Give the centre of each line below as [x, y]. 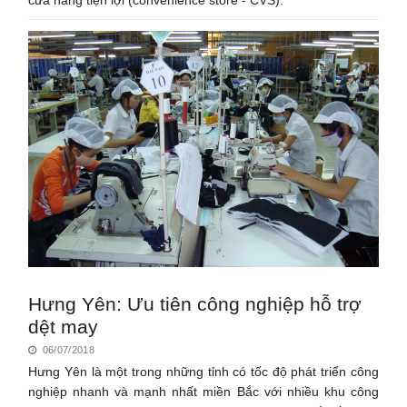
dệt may [64, 326]
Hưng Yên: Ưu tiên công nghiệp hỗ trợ [195, 303]
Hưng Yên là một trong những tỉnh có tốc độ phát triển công [203, 371]
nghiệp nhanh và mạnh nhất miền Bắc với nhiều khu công [203, 391]
